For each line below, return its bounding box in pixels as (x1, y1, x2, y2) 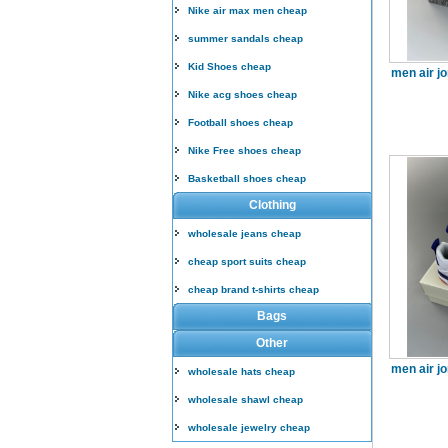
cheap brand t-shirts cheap (188, 284, 319, 295)
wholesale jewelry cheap (188, 422, 310, 433)
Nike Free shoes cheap (188, 145, 301, 156)
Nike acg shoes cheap (188, 89, 297, 100)
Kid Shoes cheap (188, 61, 271, 72)
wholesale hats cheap (188, 366, 295, 377)
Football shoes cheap (188, 117, 293, 128)
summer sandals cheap (188, 33, 303, 44)
